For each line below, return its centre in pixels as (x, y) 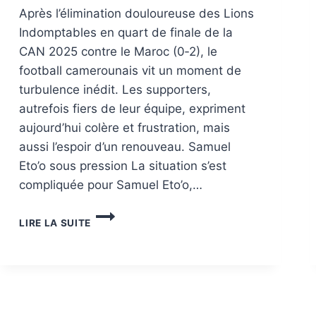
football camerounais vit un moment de (130, 70)
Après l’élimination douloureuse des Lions (137, 13)
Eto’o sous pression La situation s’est (123, 165)
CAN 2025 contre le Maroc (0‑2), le (119, 51)
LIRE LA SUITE (55, 223)
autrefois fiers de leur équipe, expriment (133, 108)
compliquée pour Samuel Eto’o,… (111, 184)
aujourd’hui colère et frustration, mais (125, 127)
